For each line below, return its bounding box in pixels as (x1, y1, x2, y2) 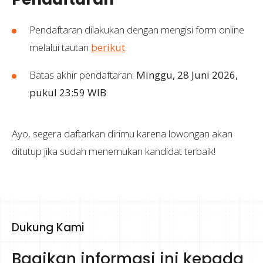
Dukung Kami (12, 219, 84, 235)
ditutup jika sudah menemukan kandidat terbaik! (12, 144, 215, 158)
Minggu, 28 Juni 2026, (136, 68, 238, 82)
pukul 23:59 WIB (29, 85, 106, 99)
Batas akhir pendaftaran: (29, 68, 136, 82)
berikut (91, 40, 125, 54)
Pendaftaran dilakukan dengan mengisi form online (29, 22, 244, 36)
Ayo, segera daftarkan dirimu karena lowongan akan (12, 126, 232, 140)
